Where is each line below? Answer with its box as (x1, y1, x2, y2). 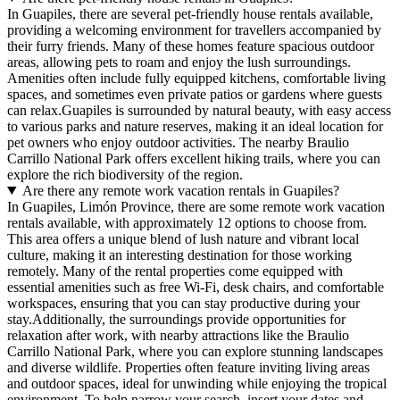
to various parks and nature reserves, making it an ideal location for (7, 118, 383, 134)
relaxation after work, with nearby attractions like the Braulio (7, 327, 349, 343)
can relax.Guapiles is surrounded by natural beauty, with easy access (7, 102, 391, 118)
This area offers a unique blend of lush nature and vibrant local (7, 230, 359, 246)
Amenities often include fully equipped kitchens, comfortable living (7, 70, 386, 86)
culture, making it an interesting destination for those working (7, 246, 352, 262)
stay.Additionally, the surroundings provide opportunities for (7, 311, 346, 327)
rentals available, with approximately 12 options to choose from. (7, 214, 367, 230)
